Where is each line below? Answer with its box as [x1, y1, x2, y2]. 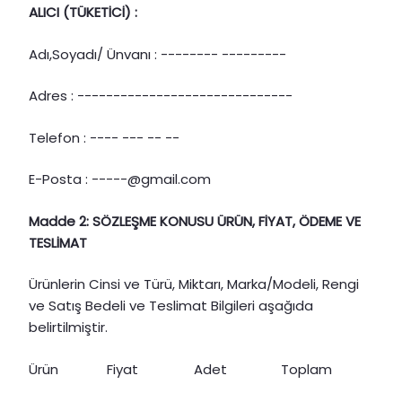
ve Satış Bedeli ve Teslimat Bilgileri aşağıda [29, 296, 313, 316]
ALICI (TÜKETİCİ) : [29, 3, 137, 22]
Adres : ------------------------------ [29, 86, 293, 106]
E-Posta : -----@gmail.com [29, 170, 211, 189]
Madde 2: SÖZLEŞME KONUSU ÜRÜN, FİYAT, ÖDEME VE [29, 211, 361, 231]
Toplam [281, 359, 332, 379]
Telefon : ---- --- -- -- [29, 127, 179, 147]
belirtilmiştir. [29, 318, 108, 337]
